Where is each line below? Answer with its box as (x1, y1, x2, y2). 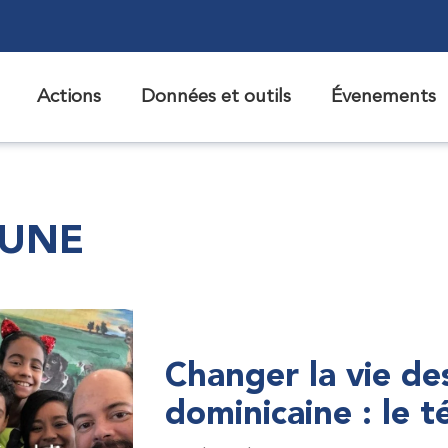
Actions (37, 87, 102, 107)
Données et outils (141, 87, 292, 107)
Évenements (331, 87, 437, 107)
